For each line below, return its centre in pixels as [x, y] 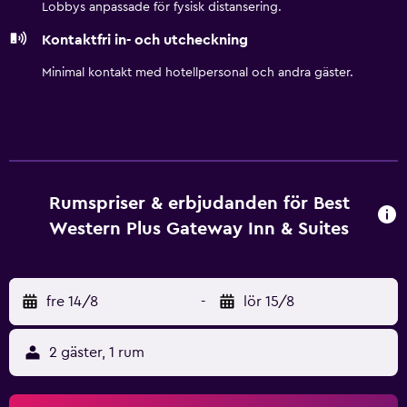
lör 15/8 [269, 302]
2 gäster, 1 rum [97, 352]
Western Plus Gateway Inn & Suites [199, 229]
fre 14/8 [72, 302]
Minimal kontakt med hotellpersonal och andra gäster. [198, 73]
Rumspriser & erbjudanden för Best [199, 203]
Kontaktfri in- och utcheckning [145, 40]
